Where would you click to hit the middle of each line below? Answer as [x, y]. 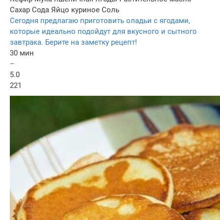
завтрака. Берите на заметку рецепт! [73, 42]
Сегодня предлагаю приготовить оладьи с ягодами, [100, 21]
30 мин [22, 53]
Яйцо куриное [75, 10]
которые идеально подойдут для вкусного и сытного [103, 32]
